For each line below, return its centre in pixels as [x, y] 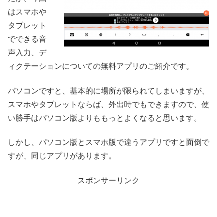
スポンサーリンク [108, 180]
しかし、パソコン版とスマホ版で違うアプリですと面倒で [108, 142]
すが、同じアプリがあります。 [62, 156]
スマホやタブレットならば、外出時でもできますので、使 [108, 104]
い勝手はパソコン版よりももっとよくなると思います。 [105, 118]
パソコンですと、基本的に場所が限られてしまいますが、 [108, 91]
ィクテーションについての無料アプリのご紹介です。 [101, 66]
